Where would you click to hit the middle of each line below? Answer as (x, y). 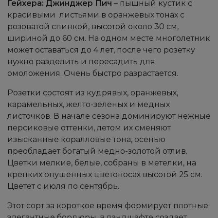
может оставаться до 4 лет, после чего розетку (101, 50)
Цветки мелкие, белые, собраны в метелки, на (102, 163)
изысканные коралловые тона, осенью (86, 139)
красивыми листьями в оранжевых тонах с (96, 15)
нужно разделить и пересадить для (81, 62)
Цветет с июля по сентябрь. (63, 186)
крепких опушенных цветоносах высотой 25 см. (105, 174)
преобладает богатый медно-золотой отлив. (97, 151)
